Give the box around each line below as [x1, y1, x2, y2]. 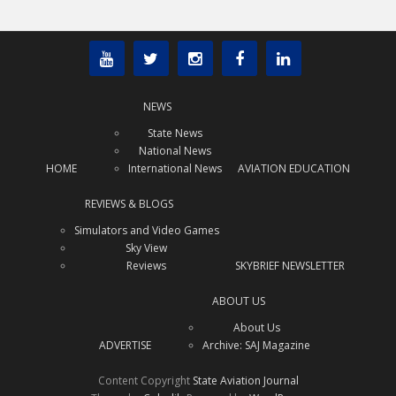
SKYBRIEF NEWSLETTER [234, 257, 345, 273]
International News [128, 160, 222, 176]
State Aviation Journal [192, 372, 299, 388]
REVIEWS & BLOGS [84, 195, 173, 211]
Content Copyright [97, 372, 193, 388]
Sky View [126, 240, 167, 255]
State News [148, 125, 202, 141]
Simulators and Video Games [73, 222, 219, 238]
